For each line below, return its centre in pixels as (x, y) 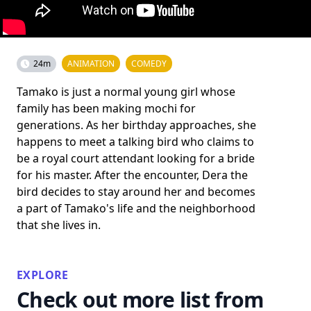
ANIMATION (91, 64)
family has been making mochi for (106, 108)
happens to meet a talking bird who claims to (135, 142)
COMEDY (149, 64)
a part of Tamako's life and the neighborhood (136, 208)
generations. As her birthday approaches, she (136, 125)
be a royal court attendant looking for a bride (136, 158)
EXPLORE (43, 275)
